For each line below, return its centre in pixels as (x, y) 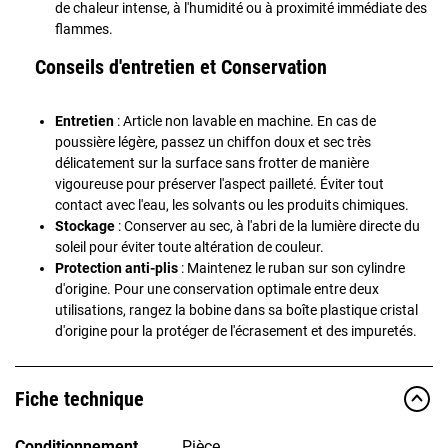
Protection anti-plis (116, 267)
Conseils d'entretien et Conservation (181, 67)
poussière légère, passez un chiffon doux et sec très (213, 141)
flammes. (84, 28)
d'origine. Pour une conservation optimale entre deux (217, 288)
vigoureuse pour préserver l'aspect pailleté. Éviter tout (219, 183)
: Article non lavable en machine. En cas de (245, 120)
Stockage (85, 225)
